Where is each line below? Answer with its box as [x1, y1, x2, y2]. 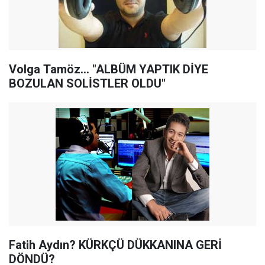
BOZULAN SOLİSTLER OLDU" [9, 76, 166, 91]
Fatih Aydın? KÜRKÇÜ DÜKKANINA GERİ [9, 238, 222, 252]
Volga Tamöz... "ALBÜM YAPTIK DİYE [9, 62, 208, 76]
